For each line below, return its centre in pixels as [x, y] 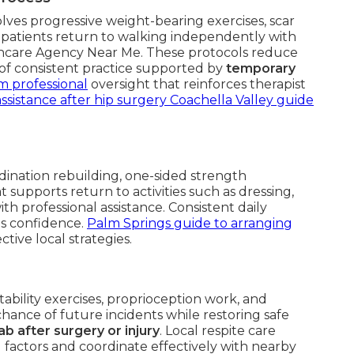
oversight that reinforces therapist [197, 84]
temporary [261, 68]
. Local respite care [218, 331]
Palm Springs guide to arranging [190, 223]
